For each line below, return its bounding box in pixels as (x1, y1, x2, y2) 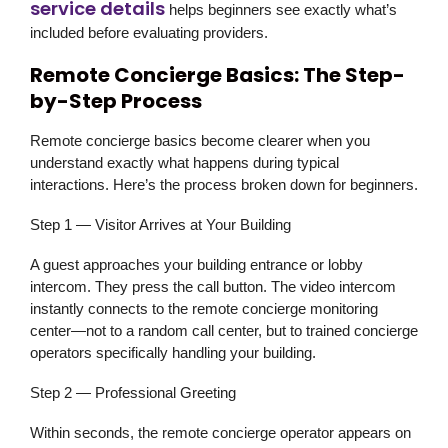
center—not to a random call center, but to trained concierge (30, 322, 418, 340)
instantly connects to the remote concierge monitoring (30, 300, 378, 318)
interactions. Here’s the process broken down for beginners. (30, 176, 418, 194)
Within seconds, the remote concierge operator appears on (30, 424, 411, 442)
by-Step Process (30, 87, 202, 116)
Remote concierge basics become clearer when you (30, 132, 370, 150)
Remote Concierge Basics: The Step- (30, 61, 405, 90)
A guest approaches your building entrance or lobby (30, 256, 363, 274)
